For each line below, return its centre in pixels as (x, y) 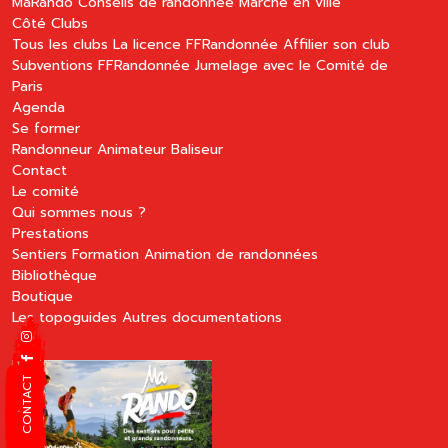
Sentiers (39, 255)
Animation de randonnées (231, 255)
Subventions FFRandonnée (101, 66)
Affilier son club (336, 45)
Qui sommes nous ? (79, 213)
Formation (105, 255)
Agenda (38, 108)
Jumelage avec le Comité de (291, 66)
